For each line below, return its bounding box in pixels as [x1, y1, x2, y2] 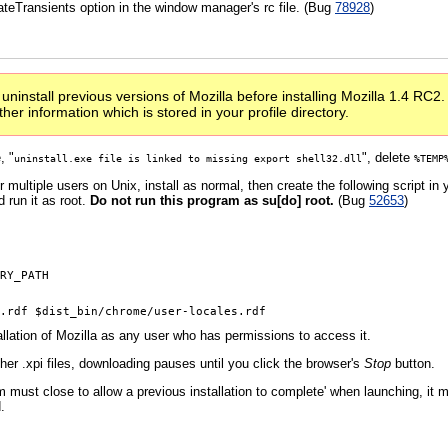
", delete [362, 150, 414, 165]
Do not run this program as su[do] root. [90, 193, 334, 208]
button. [391, 355, 435, 371]
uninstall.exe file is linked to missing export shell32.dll [14, 153, 362, 164]
